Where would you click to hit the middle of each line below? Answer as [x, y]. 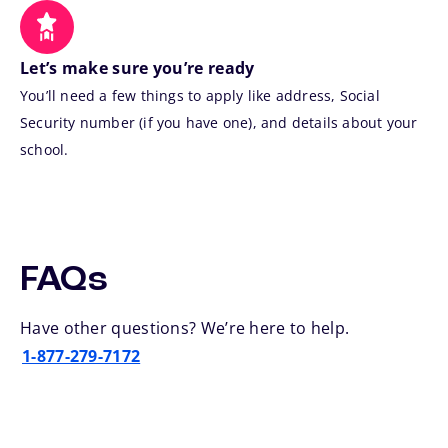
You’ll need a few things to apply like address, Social [200, 96]
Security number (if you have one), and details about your [219, 123]
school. [44, 150]
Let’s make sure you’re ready [137, 68]
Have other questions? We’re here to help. [185, 327]
